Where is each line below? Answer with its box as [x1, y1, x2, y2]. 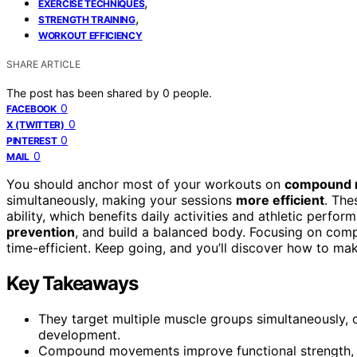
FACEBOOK [6, 102, 57, 115]
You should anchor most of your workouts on [6, 175, 284, 192]
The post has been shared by [6, 85, 163, 100]
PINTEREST [6, 134, 57, 147]
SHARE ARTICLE [6, 57, 80, 70]
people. [173, 85, 212, 100]
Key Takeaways [6, 271, 138, 295]
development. [38, 326, 120, 343]
